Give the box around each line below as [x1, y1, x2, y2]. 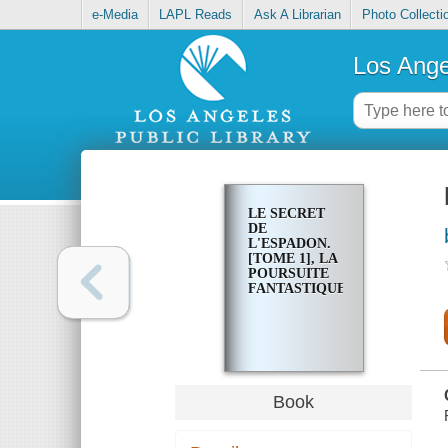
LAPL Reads [159, 7, 233, 23]
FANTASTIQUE [247, 281, 346, 297]
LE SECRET [247, 206, 325, 222]
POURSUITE [247, 266, 329, 282]
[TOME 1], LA [247, 251, 337, 267]
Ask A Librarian [253, 7, 341, 23]
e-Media [92, 7, 139, 23]
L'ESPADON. [247, 236, 331, 252]
